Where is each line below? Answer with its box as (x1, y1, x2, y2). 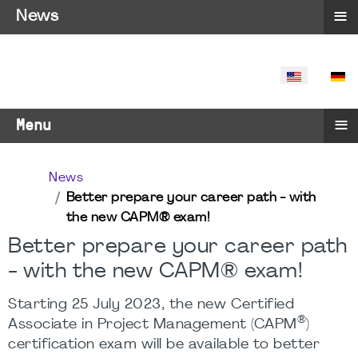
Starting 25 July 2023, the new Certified (8, 298, 294, 312)
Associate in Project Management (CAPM (8, 318, 297, 332)
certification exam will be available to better (8, 338, 320, 352)
